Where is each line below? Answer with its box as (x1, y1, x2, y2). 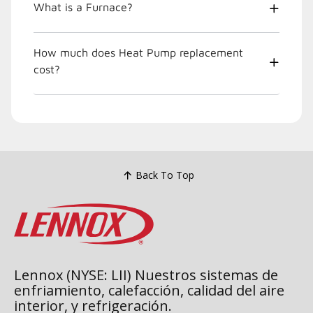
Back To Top (135, 168, 194, 182)
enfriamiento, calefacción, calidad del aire (14, 280, 284, 300)
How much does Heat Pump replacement (34, 45, 243, 59)
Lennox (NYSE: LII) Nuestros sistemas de (14, 265, 278, 284)
